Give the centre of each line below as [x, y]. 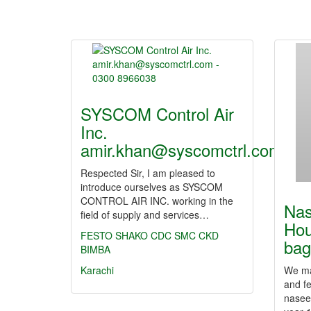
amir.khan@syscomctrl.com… [190, 150]
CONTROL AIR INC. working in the [157, 201]
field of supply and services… [145, 215]
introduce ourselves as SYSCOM [152, 187]
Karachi [97, 270]
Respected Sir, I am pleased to [148, 173]
